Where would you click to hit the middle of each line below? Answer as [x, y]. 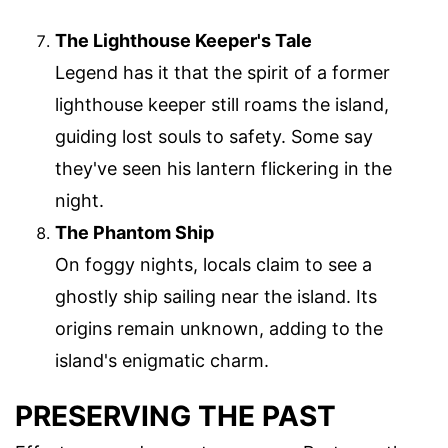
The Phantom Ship [134, 232]
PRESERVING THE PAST [175, 415]
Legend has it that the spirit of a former [222, 72]
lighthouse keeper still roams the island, [222, 104]
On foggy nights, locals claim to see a [213, 264]
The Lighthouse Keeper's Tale [183, 40]
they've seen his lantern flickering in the [223, 168]
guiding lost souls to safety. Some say [214, 136]
